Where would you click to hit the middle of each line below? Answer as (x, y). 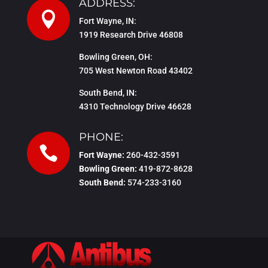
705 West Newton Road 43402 (135, 70)
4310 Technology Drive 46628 (135, 106)
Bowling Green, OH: (115, 57)
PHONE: (101, 137)
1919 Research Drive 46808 (131, 34)
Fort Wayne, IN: (107, 21)
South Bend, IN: (108, 92)
